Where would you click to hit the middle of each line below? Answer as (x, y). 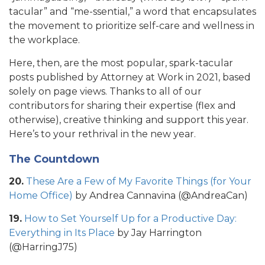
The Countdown (54, 159)
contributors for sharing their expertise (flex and (122, 105)
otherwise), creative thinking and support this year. (129, 119)
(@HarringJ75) (43, 247)
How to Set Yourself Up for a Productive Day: (129, 218)
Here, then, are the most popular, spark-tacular (121, 63)
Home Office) (41, 195)
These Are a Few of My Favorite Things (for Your (139, 181)
